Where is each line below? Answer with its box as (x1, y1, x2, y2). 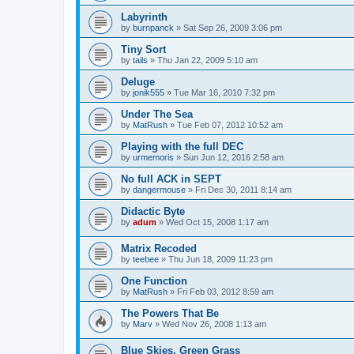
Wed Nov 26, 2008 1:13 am (162, 319, 266, 330)
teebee (133, 254, 159, 265)
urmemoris (133, 153, 174, 163)
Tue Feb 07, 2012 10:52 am (177, 120, 283, 130)
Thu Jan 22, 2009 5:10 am (157, 55, 258, 66)
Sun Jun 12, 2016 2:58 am (183, 153, 284, 163)
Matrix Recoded (121, 243, 197, 255)
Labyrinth (121, 11, 168, 24)
